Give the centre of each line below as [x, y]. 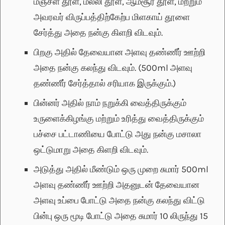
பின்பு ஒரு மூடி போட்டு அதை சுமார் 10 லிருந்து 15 [121, 216]
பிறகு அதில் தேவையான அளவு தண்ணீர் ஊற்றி [120, 52]
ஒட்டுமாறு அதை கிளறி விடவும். [91, 149]
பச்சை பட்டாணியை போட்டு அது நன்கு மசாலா [118, 134]
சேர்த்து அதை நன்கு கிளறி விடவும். [98, 32]
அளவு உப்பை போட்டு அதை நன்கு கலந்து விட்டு [119, 200]
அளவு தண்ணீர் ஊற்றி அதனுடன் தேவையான [117, 185]
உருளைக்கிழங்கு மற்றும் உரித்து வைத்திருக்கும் [119, 118]
